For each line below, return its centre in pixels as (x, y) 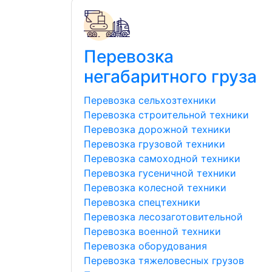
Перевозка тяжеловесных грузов (164, 261)
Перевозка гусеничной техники (160, 173)
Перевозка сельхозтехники (150, 100)
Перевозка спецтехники (142, 202)
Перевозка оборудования (145, 246)
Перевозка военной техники (152, 232)
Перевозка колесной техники (155, 188)
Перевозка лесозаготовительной (163, 217)
